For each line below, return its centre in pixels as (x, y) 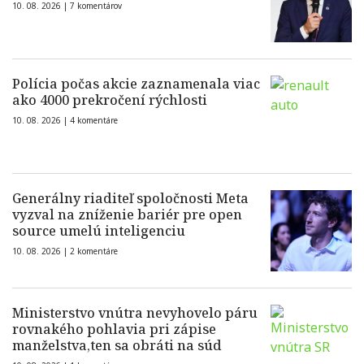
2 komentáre (94, 251)
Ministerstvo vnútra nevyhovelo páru (135, 313)
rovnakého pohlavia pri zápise (114, 329)
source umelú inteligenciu (99, 231)
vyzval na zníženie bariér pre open (127, 214)
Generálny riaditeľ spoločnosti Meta (130, 198)
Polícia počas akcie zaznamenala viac (136, 84)
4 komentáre (94, 120)
